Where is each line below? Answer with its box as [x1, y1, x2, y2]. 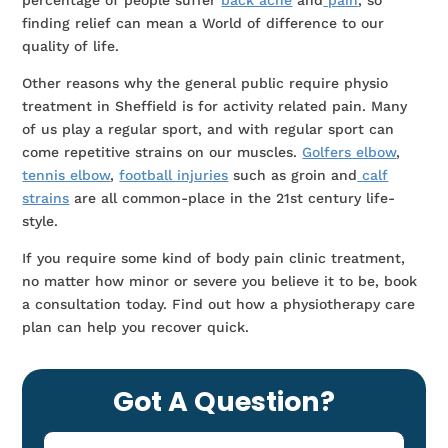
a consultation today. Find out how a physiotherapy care [22, 296, 416, 313]
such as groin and [228, 167, 358, 184]
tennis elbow [22, 167, 111, 184]
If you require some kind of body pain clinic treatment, [22, 250, 406, 267]
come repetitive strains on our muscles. [22, 144, 303, 161]
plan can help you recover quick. [22, 319, 250, 336]
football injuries [119, 167, 229, 184]
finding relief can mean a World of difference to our [22, 15, 385, 32]
